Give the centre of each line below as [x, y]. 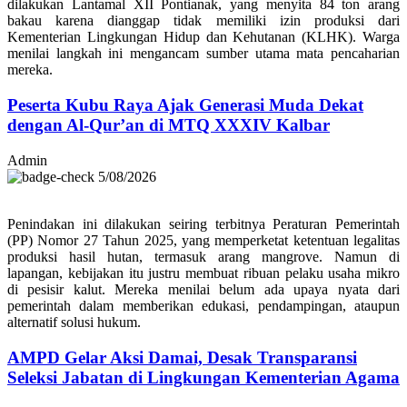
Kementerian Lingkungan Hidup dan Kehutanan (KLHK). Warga [203, 37]
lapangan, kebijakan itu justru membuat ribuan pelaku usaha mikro [203, 273]
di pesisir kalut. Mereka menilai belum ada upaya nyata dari [203, 289]
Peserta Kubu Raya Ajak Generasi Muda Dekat [185, 105]
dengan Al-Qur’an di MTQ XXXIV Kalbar [169, 125]
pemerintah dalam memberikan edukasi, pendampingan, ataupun [203, 305]
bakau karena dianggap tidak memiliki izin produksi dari [203, 21]
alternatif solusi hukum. [74, 322]
